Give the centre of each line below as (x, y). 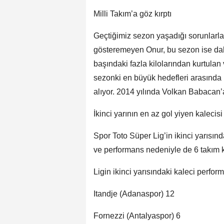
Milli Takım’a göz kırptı (132, 14)
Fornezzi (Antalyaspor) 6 (137, 216)
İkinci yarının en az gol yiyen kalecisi (158, 114)
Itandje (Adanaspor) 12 (134, 194)
